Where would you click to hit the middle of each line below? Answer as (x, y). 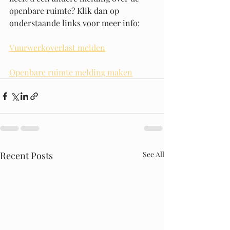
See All (154, 154)
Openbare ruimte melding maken (71, 72)
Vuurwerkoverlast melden (57, 47)
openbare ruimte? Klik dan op (65, 11)
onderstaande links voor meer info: (74, 23)
